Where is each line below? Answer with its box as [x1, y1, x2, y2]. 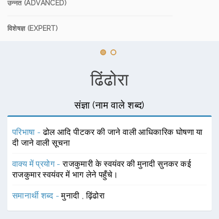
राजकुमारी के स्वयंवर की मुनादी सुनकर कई [63, 159, 192, 169]
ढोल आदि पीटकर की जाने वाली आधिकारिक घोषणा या [43, 127, 203, 137]
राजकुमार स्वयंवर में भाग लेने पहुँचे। [12, 170, 118, 179]
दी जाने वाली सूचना [12, 138, 70, 148]
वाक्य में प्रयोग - [12, 159, 63, 169]
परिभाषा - [12, 127, 43, 137]
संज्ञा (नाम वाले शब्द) [74, 99, 145, 111]
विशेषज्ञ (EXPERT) [7, 24, 58, 32]
